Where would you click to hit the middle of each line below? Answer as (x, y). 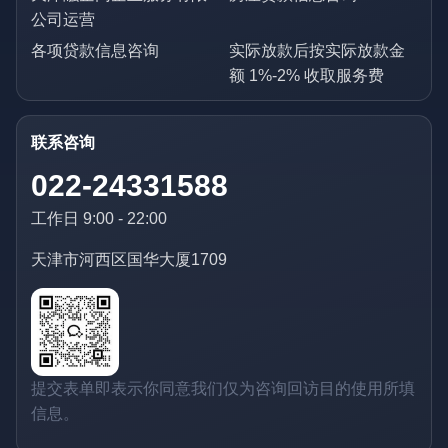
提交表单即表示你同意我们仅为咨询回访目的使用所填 (223, 388)
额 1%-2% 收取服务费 (306, 76)
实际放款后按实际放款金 (317, 51)
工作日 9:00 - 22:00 (99, 219)
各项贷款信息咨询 (95, 51)
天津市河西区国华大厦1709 (129, 260)
